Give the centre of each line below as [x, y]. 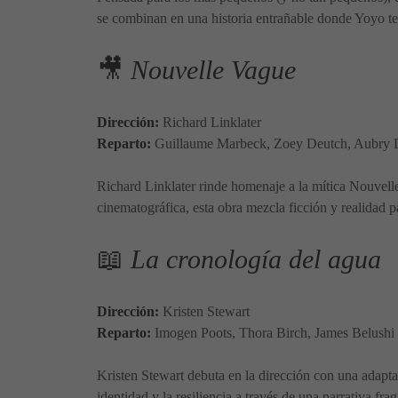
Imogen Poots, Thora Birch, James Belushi [273, 332]
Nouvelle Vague [213, 70]
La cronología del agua [256, 259]
